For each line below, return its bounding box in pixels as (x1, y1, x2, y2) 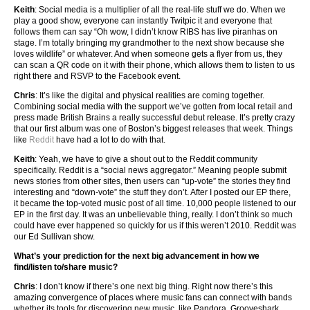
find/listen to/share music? (14, 262, 118, 273)
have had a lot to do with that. (54, 135, 165, 145)
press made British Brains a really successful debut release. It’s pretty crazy (14, 113, 295, 123)
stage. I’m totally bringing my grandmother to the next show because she (14, 38, 284, 48)
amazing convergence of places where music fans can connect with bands (14, 293, 292, 303)
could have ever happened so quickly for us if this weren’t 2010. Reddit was (14, 221, 296, 231)
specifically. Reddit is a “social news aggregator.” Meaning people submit (14, 165, 286, 176)
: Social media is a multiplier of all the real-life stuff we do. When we (35, 5, 286, 15)
